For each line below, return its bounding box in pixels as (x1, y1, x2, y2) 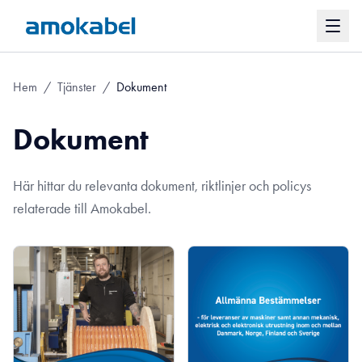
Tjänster (57, 79, 96, 95)
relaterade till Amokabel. (13, 200, 151, 217)
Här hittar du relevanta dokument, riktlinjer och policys (13, 177, 311, 195)
